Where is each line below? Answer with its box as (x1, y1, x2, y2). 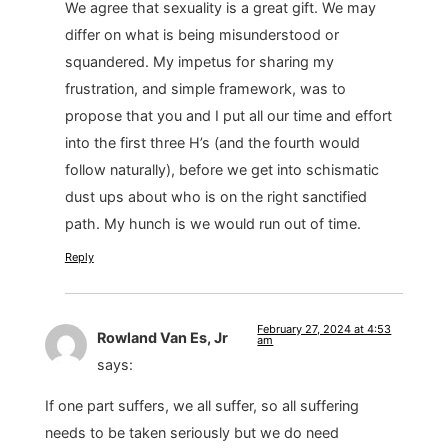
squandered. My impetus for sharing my (64, 53, 334, 71)
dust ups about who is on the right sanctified (64, 188, 367, 206)
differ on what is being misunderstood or (64, 26, 339, 44)
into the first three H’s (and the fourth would (64, 134, 360, 152)
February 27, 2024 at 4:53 (257, 321, 392, 336)
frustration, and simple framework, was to (64, 80, 346, 98)
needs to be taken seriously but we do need (44, 424, 339, 442)
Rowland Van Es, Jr (96, 328, 228, 346)
